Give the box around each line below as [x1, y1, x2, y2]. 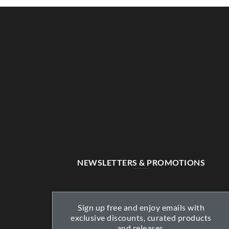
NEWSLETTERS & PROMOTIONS [77, 157, 205, 167]
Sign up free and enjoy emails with [78, 202, 204, 212]
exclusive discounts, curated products [71, 212, 212, 222]
